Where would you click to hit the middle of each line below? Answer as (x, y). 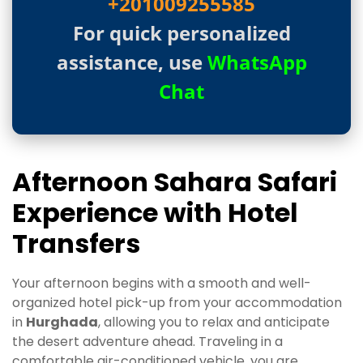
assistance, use (132, 62)
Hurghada (62, 322)
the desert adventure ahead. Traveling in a (147, 341)
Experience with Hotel (155, 213)
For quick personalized (181, 33)
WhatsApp (257, 62)
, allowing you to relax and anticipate (214, 322)
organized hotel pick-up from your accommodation (177, 302)
